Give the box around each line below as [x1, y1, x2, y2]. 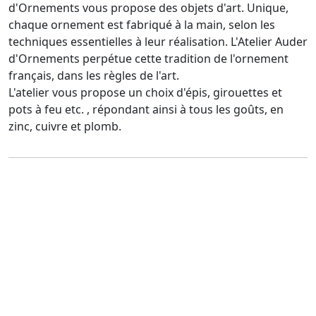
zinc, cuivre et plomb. [8, 118, 121, 134]
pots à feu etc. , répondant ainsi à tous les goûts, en [8, 101, 284, 117]
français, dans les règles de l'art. [8, 67, 179, 83]
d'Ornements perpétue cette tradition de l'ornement [8, 50, 288, 66]
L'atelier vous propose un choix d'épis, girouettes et [8, 84, 282, 100]
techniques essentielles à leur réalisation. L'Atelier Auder [8, 33, 308, 49]
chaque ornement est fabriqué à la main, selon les [8, 16, 275, 32]
